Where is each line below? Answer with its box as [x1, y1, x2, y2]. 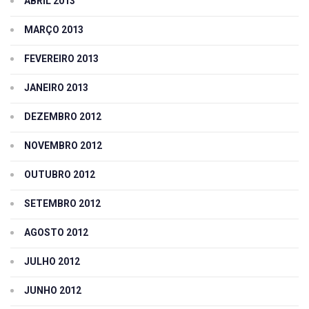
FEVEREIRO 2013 [24, 52, 99, 64]
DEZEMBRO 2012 [24, 110, 101, 122]
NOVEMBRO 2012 [24, 139, 102, 151]
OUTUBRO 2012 [24, 168, 95, 180]
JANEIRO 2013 [24, 81, 88, 93]
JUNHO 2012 [24, 284, 81, 296]
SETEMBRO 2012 [24, 197, 101, 209]
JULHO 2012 [24, 255, 80, 267]
